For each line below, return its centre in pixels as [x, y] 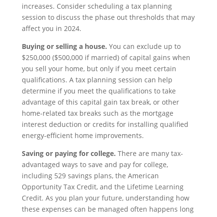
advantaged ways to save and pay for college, [95, 164]
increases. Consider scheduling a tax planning [97, 6]
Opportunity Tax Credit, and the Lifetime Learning [102, 186]
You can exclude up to [144, 46]
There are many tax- [149, 153]
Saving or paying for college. [69, 153]
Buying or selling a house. [64, 46]
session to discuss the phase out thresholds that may [108, 17]
